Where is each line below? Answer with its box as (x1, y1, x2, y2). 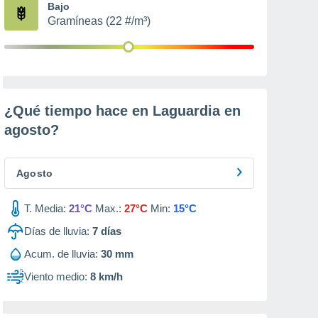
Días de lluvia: (24, 225, 89, 237)
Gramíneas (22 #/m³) (48, 15, 150, 27)
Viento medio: (24, 270, 87, 283)
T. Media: (24, 202, 66, 214)
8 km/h (90, 270, 123, 283)
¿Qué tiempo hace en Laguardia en (4, 103, 241, 119)
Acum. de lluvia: (24, 248, 98, 260)
